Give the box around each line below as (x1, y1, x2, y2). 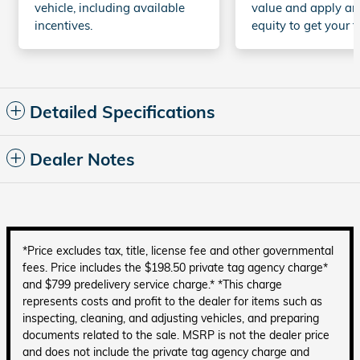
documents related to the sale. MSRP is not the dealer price (22, 327, 329, 342)
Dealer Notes (30, 148, 135, 170)
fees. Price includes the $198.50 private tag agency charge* (22, 260, 328, 275)
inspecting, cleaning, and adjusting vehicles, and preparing (22, 310, 319, 325)
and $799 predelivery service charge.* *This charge (22, 276, 282, 292)
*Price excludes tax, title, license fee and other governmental (22, 243, 333, 258)
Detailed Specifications (30, 100, 215, 122)
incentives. (35, 17, 92, 33)
